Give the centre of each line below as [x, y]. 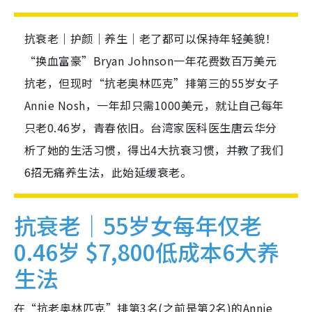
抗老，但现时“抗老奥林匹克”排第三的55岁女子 [152, 83]
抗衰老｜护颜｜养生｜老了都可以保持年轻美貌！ [151, 39]
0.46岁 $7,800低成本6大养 [147, 252]
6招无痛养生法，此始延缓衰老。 [108, 172]
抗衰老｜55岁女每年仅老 [138, 225]
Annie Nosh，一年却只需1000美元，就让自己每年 [154, 106]
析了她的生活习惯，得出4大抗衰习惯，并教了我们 [154, 150]
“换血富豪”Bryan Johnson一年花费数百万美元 [151, 61]
